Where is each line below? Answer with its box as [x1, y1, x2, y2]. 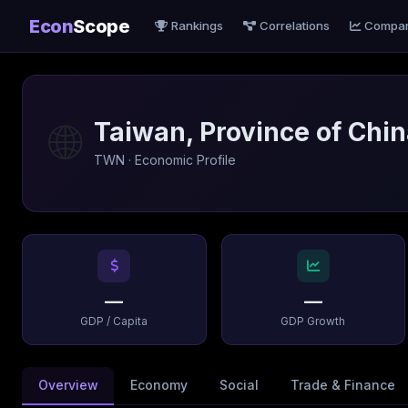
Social [219, 377, 259, 393]
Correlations [259, 18, 330, 33]
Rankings [170, 18, 223, 33]
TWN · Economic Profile [94, 151, 236, 168]
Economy [129, 377, 188, 393]
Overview [37, 377, 98, 393]
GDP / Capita [80, 314, 148, 328]
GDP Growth [280, 314, 346, 328]
